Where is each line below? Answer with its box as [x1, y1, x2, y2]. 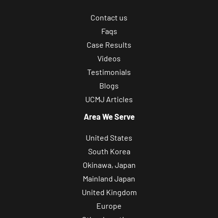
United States [86, 132, 132, 142]
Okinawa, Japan [82, 160, 136, 169]
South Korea [88, 146, 130, 156]
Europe [96, 200, 122, 210]
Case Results [87, 40, 131, 50]
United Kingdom [81, 187, 137, 197]
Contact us [91, 13, 127, 22]
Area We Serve [83, 112, 135, 122]
